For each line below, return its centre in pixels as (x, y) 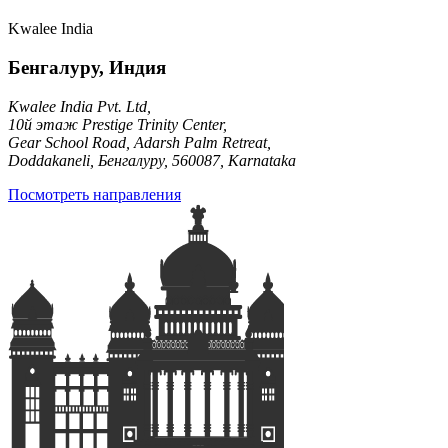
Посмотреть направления (94, 194)
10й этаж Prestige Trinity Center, (117, 124)
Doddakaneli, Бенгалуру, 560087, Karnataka (152, 160)
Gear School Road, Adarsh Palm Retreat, (139, 142)
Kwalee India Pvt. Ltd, (79, 106)
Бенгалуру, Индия (87, 67)
